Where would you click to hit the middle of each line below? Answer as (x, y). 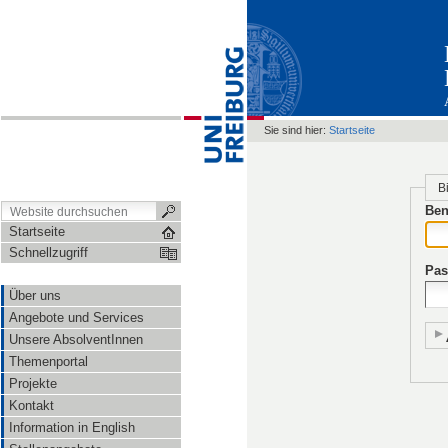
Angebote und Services (76, 317)
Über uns (35, 295)
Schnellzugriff (48, 252)
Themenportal (48, 361)
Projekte (33, 383)
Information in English (72, 427)
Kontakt (31, 405)
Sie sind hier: (295, 130)
